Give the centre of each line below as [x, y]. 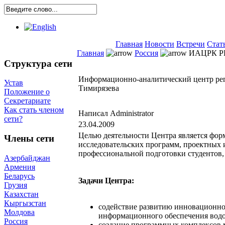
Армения [20, 167]
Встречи [191, 44]
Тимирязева [99, 88]
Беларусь [19, 176]
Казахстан [21, 194]
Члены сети [29, 139]
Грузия [16, 185]
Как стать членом [34, 110]
